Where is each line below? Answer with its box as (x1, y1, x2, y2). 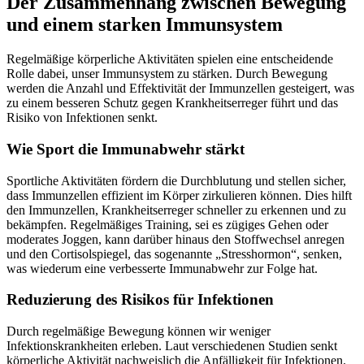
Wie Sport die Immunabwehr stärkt (6, 140, 245, 158)
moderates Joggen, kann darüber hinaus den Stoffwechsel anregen (6, 232, 344, 246)
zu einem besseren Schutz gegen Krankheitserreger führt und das (6, 96, 338, 110)
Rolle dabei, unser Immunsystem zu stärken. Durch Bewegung (6, 67, 327, 81)
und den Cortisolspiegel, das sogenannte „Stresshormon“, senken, (6, 246, 342, 261)
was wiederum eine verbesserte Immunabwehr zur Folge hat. (6, 261, 318, 275)
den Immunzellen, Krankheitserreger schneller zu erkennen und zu (6, 202, 346, 217)
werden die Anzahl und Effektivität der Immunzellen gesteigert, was (6, 81, 354, 96)
